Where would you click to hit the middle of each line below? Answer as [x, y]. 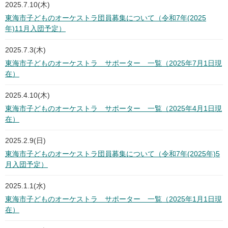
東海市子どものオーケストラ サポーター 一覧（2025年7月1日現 [113, 63]
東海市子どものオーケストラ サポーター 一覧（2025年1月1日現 [113, 199]
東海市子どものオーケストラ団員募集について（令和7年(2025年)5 [112, 154]
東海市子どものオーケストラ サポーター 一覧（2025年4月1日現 [113, 109]
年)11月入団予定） [35, 29]
